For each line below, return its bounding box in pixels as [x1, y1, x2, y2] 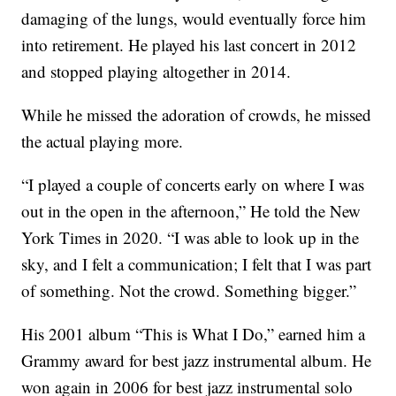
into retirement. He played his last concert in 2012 [21, 33, 357, 56]
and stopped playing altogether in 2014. [21, 59, 292, 82]
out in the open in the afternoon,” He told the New [21, 199, 362, 222]
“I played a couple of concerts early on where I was [21, 172, 365, 195]
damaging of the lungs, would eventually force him [21, 6, 367, 29]
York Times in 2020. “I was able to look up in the [21, 225, 360, 248]
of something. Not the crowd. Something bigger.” [21, 278, 357, 301]
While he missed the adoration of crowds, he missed [21, 103, 372, 126]
